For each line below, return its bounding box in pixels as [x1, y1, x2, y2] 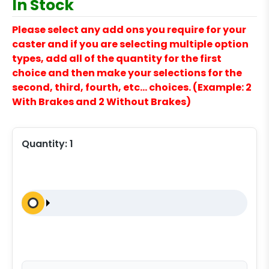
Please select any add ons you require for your [12, 23, 246, 37]
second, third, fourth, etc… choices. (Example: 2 [12, 80, 252, 95]
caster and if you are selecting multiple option [12, 37, 249, 52]
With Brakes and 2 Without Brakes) [12, 95, 191, 109]
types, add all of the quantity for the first [12, 52, 222, 66]
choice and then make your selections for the [12, 66, 242, 80]
